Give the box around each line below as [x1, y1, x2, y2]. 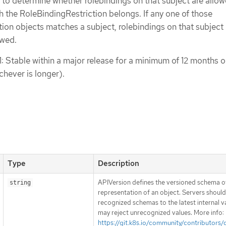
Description [98, 158, 139, 169]
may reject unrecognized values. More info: [98, 208, 224, 217]
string [10, 179, 31, 187]
